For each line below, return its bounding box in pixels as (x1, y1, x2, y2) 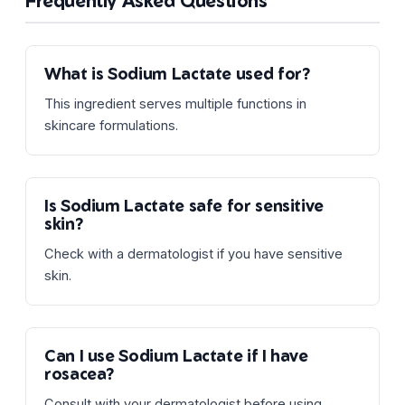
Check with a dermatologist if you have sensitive (44, 245, 343, 262)
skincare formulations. (44, 117, 178, 134)
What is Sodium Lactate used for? (44, 62, 311, 83)
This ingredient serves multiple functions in (44, 95, 306, 112)
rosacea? (44, 363, 116, 383)
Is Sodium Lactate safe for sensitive (44, 194, 325, 215)
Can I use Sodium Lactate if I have (44, 344, 308, 365)
